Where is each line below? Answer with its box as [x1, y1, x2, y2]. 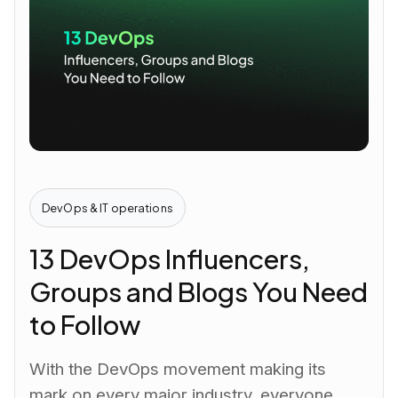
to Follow [29, 307, 141, 342]
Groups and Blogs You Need [29, 275, 369, 309]
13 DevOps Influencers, [29, 242, 311, 276]
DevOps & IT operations [42, 200, 173, 215]
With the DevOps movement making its [29, 358, 327, 379]
